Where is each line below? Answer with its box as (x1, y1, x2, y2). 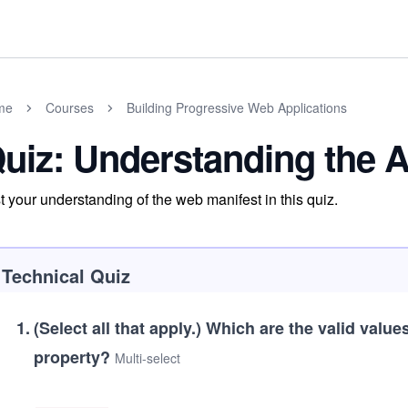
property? (34, 345, 115, 369)
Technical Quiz (2, 262, 130, 289)
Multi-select (115, 349, 180, 367)
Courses (46, 98, 94, 117)
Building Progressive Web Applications (127, 98, 347, 117)
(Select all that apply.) (34, 316, 201, 340)
